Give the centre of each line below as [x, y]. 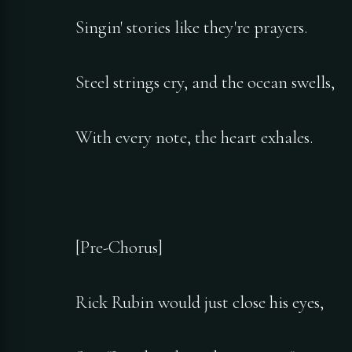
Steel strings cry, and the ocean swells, [205, 83]
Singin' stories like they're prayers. [191, 28]
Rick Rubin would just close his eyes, [200, 303]
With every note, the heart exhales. [194, 138]
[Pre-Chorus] [119, 248]
